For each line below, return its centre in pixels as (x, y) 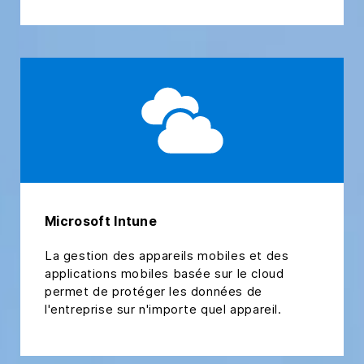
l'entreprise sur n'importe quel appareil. (163, 309)
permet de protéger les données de (154, 291)
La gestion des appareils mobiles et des (167, 255)
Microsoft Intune (101, 221)
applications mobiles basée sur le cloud (165, 273)
